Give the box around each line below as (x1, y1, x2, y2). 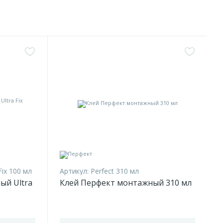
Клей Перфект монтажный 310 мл (60, 177, 192, 188)
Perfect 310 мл (91, 166, 139, 176)
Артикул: (60, 166, 89, 176)
